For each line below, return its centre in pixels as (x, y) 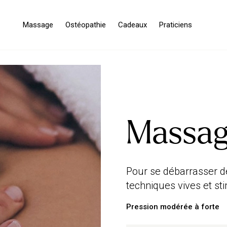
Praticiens (176, 25)
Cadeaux (133, 25)
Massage (38, 25)
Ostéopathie (86, 25)
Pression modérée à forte (173, 206)
